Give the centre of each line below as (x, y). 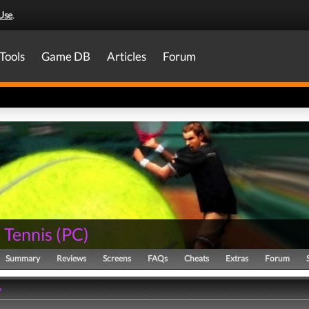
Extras (237, 258)
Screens (117, 258)
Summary (23, 258)
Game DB (66, 56)
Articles (127, 56)
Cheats (197, 258)
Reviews (71, 258)
